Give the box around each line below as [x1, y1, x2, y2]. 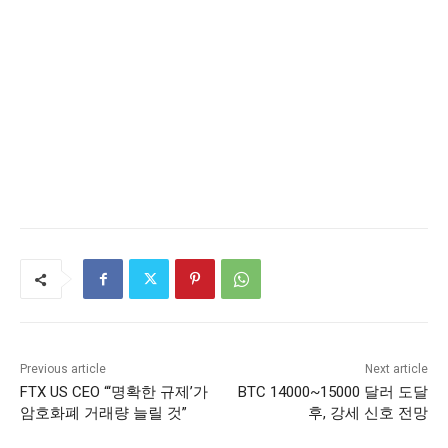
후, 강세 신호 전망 [307, 404, 428, 423]
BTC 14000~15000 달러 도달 [237, 383, 428, 402]
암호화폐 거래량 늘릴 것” [20, 404, 187, 423]
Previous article [20, 362, 106, 377]
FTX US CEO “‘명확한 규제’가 [20, 383, 208, 402]
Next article [364, 362, 428, 377]
